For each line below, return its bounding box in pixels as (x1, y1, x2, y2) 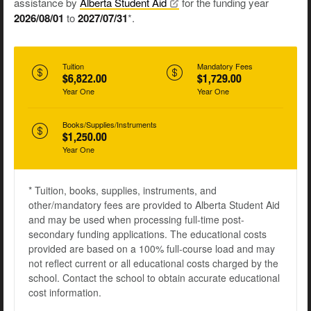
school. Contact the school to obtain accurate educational (28, 271, 280, 285)
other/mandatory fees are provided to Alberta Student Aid (28, 198, 280, 212)
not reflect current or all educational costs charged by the (28, 256, 278, 271)
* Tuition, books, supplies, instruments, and (28, 183, 217, 198)
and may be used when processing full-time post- (28, 212, 244, 227)
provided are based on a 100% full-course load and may (28, 242, 275, 256)
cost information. (28, 285, 101, 300)
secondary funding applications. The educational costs (28, 227, 267, 242)
